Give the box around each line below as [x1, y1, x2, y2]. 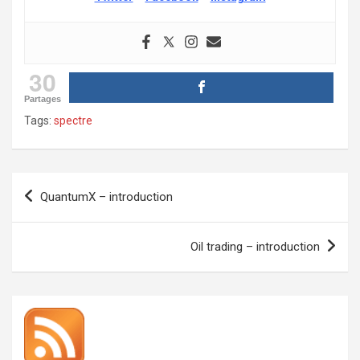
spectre [54, 113, 92, 127]
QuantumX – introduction [40, 189, 173, 204]
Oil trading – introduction [190, 239, 320, 254]
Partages [24, 93, 61, 104]
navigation [11, 198, 105, 222]
